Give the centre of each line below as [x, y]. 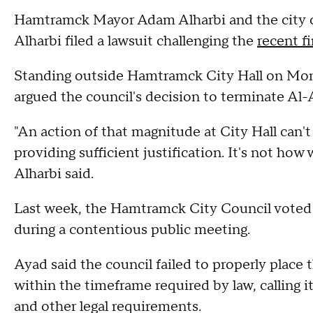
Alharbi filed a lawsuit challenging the [136, 41]
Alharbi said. [56, 174]
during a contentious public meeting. [132, 230]
